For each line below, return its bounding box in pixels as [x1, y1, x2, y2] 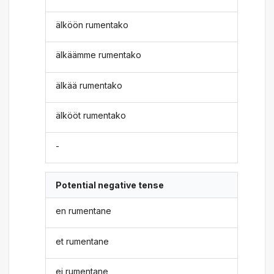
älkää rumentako [56, 80, 123, 91]
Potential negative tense [56, 179, 165, 190]
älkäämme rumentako [56, 50, 142, 61]
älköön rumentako [56, 20, 129, 30]
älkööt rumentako [56, 110, 127, 121]
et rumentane [56, 235, 109, 246]
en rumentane [56, 206, 112, 217]
